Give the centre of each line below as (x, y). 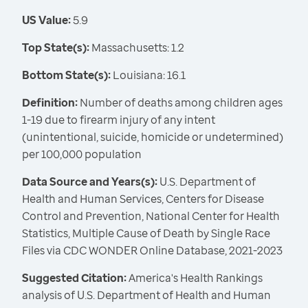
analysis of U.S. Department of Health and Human (146, 295)
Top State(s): (56, 48)
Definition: (50, 103)
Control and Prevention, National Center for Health (151, 216)
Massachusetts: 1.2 (137, 48)
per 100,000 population (82, 154)
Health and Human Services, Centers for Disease (143, 199)
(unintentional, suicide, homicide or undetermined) (153, 137)
